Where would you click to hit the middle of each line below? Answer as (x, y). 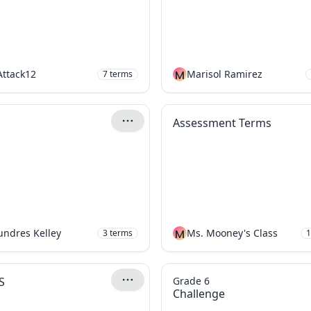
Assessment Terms (222, 123)
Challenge (199, 294)
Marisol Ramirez (225, 74)
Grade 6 (191, 281)
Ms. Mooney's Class (232, 233)
